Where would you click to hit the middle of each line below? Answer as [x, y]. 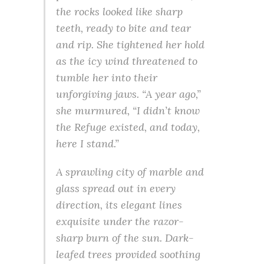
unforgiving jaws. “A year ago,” [128, 94]
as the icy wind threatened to [127, 61]
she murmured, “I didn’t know [128, 111]
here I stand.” [88, 144]
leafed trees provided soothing [128, 255]
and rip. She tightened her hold [130, 45]
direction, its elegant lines [119, 205]
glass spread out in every [116, 189]
